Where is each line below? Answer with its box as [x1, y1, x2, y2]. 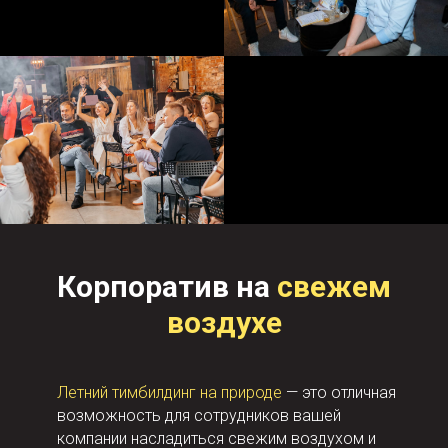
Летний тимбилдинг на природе [57, 383, 286, 402]
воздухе [166, 305, 282, 340]
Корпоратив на [57, 269, 277, 304]
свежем [277, 269, 391, 304]
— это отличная [286, 383, 396, 402]
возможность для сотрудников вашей [57, 406, 341, 425]
